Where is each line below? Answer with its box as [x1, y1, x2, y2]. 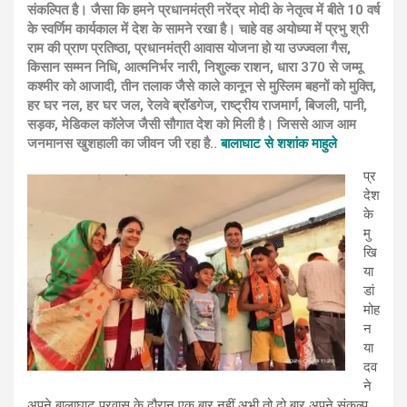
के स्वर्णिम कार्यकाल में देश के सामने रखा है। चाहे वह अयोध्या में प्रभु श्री [27, 21, 368, 37]
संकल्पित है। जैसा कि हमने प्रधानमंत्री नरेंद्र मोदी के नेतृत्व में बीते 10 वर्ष [27, 2, 380, 18]
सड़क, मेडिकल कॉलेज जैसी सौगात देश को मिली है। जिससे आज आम [27, 116, 356, 133]
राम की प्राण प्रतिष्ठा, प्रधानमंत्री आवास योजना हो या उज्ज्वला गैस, [27, 40, 351, 56]
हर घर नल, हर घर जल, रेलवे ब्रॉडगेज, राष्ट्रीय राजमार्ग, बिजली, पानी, [27, 97, 367, 114]
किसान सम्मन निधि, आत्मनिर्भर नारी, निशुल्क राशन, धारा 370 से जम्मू [27, 59, 362, 75]
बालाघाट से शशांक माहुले [221, 135, 337, 152]
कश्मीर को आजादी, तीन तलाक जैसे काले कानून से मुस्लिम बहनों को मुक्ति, [27, 78, 376, 94]
